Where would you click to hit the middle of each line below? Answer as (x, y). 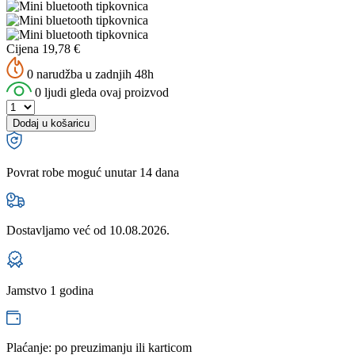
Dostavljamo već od (58, 230)
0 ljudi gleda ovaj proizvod (100, 92)
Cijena (23, 48)
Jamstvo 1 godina (50, 290)
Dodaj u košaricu (51, 123)
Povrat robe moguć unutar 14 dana (93, 172)
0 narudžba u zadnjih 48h (89, 74)
